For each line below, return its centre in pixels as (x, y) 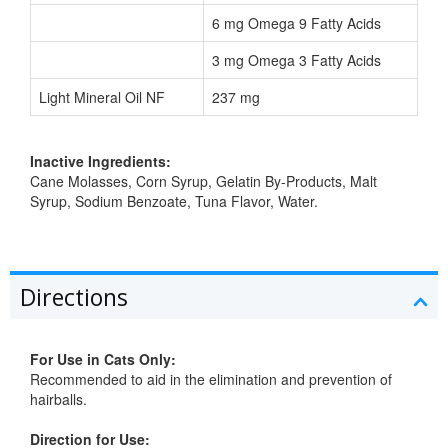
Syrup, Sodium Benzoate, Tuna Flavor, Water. (174, 201)
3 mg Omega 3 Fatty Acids (296, 60)
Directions (74, 297)
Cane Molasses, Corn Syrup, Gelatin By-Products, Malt (203, 181)
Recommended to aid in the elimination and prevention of (211, 379)
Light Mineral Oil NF (102, 97)
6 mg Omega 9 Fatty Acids (296, 23)
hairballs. (58, 399)
